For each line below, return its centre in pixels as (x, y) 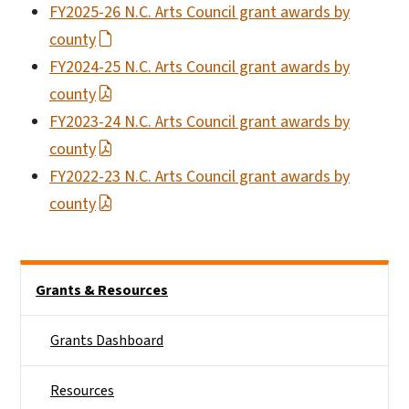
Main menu (54, 277)
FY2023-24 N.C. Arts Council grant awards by (199, 121)
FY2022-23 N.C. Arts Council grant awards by (199, 176)
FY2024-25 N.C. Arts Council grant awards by (199, 67)
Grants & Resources (102, 290)
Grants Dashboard (107, 340)
